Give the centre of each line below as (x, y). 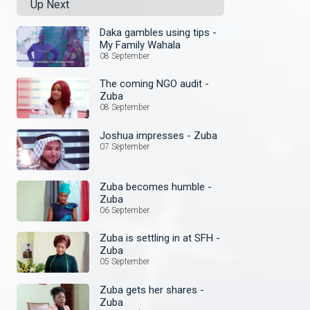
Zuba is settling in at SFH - (160, 238)
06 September (125, 210)
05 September (125, 262)
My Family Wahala (140, 45)
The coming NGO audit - (154, 84)
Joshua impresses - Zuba (206, 135)
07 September (125, 146)
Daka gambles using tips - (156, 33)
